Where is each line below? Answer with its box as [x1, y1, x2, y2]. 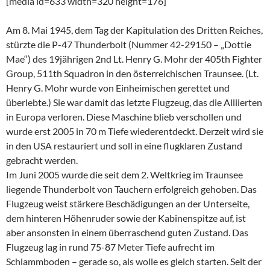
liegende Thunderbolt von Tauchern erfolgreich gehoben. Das [6, 183, 257, 195]
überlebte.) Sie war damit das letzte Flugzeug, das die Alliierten [6, 96, 262, 108]
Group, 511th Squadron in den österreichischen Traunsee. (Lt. [6, 67, 259, 79]
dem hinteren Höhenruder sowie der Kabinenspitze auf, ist [6, 212, 246, 224]
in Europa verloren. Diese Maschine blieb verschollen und [6, 110, 242, 122]
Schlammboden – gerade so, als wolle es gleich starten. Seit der [6, 255, 262, 267]
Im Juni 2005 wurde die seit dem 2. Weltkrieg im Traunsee [6, 168, 243, 180]
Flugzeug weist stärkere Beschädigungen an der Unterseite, [6, 197, 250, 209]
